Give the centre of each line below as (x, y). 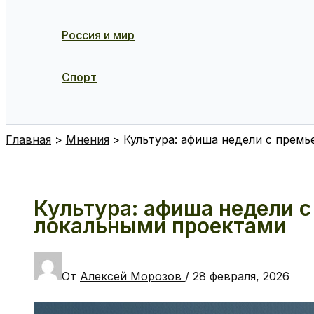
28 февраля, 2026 (241, 276)
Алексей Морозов (132, 276)
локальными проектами (160, 225)
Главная (28, 139)
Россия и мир (98, 35)
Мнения (87, 139)
